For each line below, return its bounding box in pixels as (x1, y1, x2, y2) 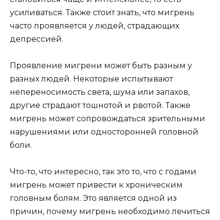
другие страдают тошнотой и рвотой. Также (10, 101, 191, 110)
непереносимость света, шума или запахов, (10, 87, 190, 97)
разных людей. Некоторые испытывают (10, 74, 173, 84)
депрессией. (10, 34, 63, 44)
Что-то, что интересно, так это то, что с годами (10, 167, 196, 177)
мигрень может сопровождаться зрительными (10, 114, 205, 124)
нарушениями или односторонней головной (10, 127, 198, 137)
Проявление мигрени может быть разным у (10, 61, 192, 71)
